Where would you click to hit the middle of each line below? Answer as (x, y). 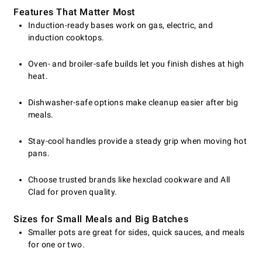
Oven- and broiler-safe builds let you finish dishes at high (136, 64)
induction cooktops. (66, 38)
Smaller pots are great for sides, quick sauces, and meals (137, 232)
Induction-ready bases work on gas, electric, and (121, 25)
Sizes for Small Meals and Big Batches (101, 219)
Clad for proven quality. (73, 192)
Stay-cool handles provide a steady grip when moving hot (137, 141)
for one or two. (57, 245)
